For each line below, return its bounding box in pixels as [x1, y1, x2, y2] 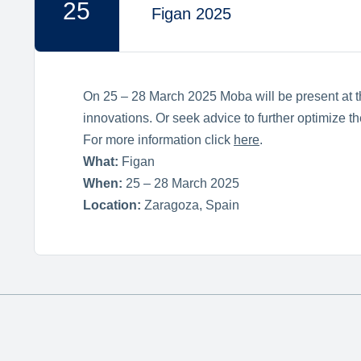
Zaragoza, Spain [141, 197, 239, 212]
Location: [83, 197, 141, 212]
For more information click [83, 132, 234, 147]
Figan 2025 [151, 4, 236, 23]
